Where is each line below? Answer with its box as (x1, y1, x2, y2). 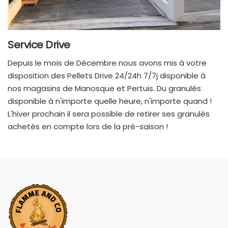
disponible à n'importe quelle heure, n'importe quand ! (8, 95, 212, 106)
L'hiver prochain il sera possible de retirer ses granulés (8, 108, 210, 119)
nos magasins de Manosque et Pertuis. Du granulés (8, 82, 201, 94)
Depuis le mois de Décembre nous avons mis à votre (8, 57, 207, 68)
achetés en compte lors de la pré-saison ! (8, 121, 168, 132)
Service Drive (8, 37, 70, 52)
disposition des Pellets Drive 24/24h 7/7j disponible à (8, 70, 206, 81)
